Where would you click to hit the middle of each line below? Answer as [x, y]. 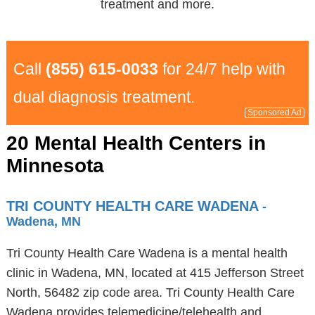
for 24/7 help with [221, 69]
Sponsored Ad [275, 112]
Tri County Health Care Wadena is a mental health [147, 253]
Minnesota [55, 166]
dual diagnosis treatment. [104, 97]
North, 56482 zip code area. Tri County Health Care [150, 292]
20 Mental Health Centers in [136, 143]
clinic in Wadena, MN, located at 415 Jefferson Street [155, 273]
